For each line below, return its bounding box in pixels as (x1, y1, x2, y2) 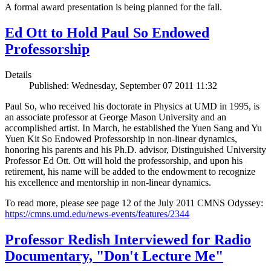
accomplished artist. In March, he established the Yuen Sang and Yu (5, 123, 262, 134)
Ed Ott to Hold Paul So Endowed (5, 25, 209, 41)
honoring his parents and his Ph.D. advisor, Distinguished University (5, 145, 266, 155)
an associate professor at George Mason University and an (5, 112, 226, 123)
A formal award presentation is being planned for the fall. (5, 2, 222, 13)
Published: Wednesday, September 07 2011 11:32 (29, 80, 217, 91)
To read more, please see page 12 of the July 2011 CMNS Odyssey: (5, 198, 263, 209)
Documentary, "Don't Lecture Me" (5, 248, 223, 264)
